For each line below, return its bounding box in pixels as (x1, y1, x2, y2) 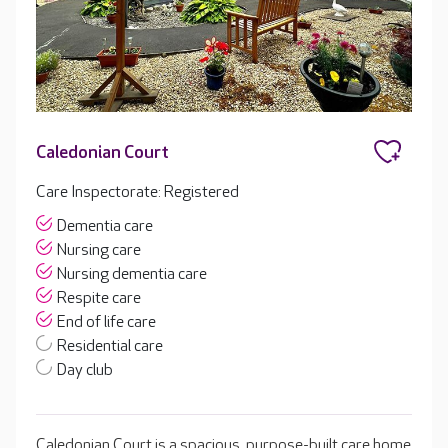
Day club (57, 361, 113, 381)
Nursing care (57, 241, 141, 261)
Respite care (57, 289, 141, 309)
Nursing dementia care (57, 265, 207, 285)
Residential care (57, 337, 163, 357)
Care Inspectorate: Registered (36, 183, 239, 203)
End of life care (57, 313, 156, 333)
